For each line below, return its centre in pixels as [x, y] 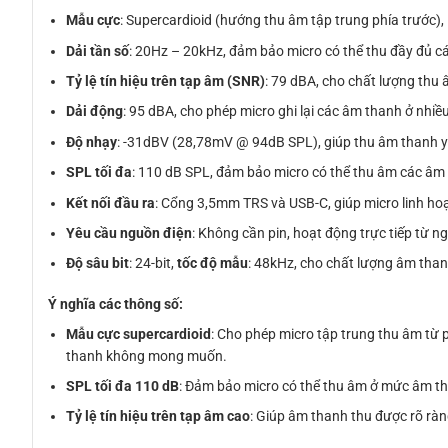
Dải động [95, 111]
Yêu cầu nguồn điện [129, 232]
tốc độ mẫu [213, 263]
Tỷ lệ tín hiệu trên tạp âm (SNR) [166, 81]
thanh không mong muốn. [147, 355]
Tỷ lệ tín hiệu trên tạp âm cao [158, 416]
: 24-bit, [153, 263]
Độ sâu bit [98, 263]
